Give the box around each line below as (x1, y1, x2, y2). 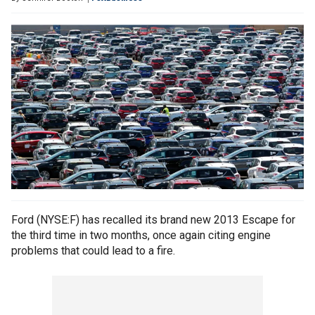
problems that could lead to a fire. (11, 244, 175, 258)
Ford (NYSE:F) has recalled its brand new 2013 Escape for (11, 213, 295, 227)
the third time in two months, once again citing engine (11, 229, 271, 243)
